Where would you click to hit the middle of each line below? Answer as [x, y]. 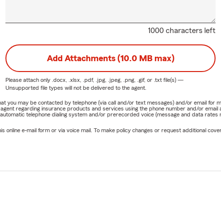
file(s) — [172, 80]
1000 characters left [182, 30]
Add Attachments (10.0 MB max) [110, 58]
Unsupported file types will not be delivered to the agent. [76, 88]
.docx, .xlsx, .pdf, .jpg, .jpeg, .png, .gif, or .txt [107, 80]
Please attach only [28, 80]
